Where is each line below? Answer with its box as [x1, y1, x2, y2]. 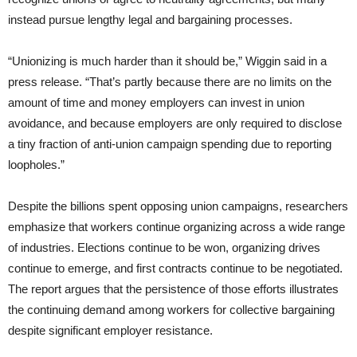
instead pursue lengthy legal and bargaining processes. [8, 13, 292, 27]
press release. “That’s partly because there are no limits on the [8, 75, 331, 89]
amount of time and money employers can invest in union [8, 96, 304, 110]
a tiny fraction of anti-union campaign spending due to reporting [8, 137, 331, 151]
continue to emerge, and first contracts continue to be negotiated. [8, 261, 343, 276]
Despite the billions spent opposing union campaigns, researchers [8, 199, 348, 214]
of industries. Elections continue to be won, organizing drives [8, 241, 320, 255]
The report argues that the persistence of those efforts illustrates [8, 282, 339, 296]
